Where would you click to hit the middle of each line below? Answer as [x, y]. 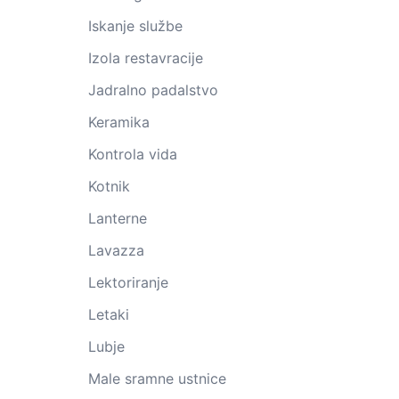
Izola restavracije [145, 58]
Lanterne [117, 218]
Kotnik [109, 186]
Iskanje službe [135, 26]
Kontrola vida [132, 154]
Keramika [118, 122]
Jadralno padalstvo [153, 90]
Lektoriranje [128, 282]
